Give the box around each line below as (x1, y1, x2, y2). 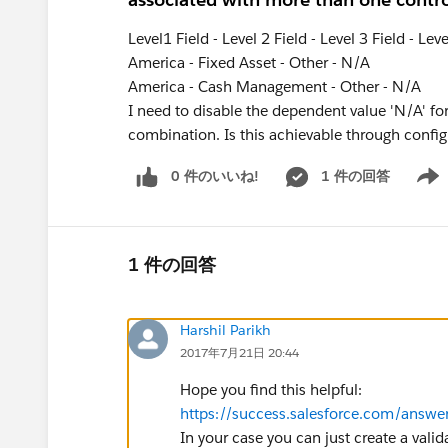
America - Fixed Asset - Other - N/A (128, 53, 370, 72)
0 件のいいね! (171, 167, 259, 185)
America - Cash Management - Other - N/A (128, 77, 421, 96)
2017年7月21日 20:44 (180, 343, 299, 361)
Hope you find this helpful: (180, 379, 362, 399)
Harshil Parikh (180, 320, 271, 339)
